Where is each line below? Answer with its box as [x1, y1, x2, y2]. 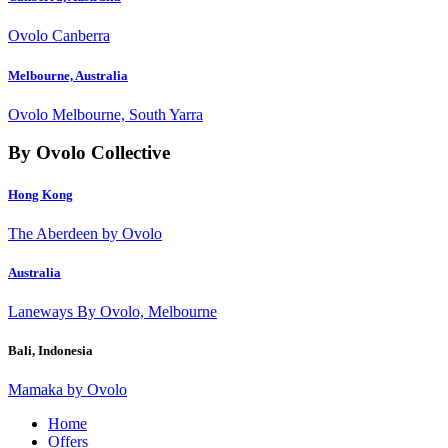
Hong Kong [8, 186, 73, 202]
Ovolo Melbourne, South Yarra [8, 105, 203, 123]
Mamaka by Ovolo [8, 381, 127, 399]
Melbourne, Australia [8, 67, 128, 83]
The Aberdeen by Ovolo [8, 224, 162, 242]
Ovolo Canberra [8, 27, 110, 45]
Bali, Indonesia [8, 343, 93, 359]
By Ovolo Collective [8, 142, 170, 164]
